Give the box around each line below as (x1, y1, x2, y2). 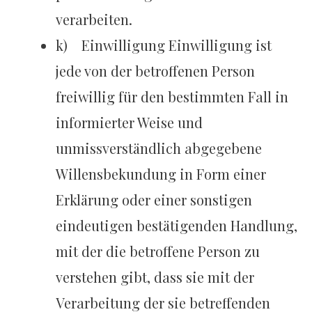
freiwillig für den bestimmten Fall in (56, 87, 289, 107)
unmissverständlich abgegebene (56, 139, 263, 158)
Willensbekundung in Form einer (56, 164, 267, 184)
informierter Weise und (56, 113, 203, 132)
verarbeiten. (56, 10, 133, 29)
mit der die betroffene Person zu (56, 242, 260, 261)
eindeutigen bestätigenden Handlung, (56, 216, 298, 235)
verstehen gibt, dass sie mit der (56, 267, 255, 287)
